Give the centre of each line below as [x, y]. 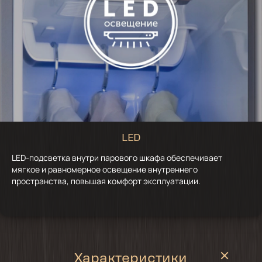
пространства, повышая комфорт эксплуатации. [106, 181]
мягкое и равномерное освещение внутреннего [105, 169]
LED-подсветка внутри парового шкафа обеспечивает [117, 157]
